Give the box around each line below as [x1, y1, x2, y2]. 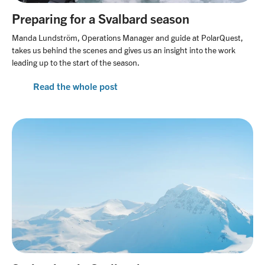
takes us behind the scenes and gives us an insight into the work [12, 45, 235, 56]
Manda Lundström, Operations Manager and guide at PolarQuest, [12, 33, 243, 43]
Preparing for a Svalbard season [12, 11, 189, 27]
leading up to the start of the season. [12, 57, 140, 68]
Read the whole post [33, 80, 118, 93]
